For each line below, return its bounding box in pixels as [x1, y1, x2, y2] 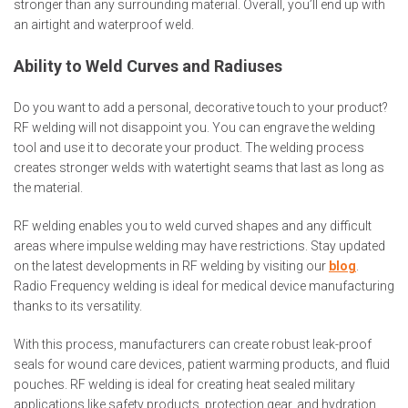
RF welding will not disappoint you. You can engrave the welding [14, 120, 375, 136]
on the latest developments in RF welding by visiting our [14, 259, 329, 274]
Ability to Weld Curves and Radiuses [14, 56, 282, 76]
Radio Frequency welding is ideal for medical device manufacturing [14, 279, 394, 294]
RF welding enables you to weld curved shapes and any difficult [14, 219, 372, 234]
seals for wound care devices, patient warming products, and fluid [14, 357, 390, 372]
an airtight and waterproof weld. [14, 17, 194, 33]
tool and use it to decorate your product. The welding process [14, 140, 364, 156]
